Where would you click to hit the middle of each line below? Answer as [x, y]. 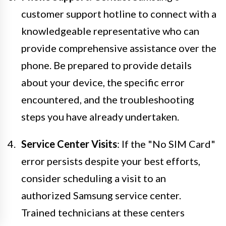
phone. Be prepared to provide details [106, 65]
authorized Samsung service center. [101, 195]
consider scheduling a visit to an [94, 178]
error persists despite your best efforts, [111, 161]
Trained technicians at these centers [103, 212]
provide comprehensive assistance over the [119, 48]
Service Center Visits [69, 144]
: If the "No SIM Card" [166, 144]
